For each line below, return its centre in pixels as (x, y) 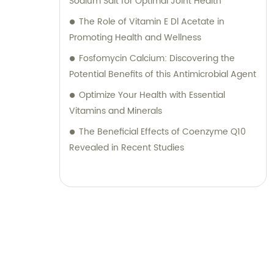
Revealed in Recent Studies (127, 148)
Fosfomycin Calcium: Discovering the (157, 59)
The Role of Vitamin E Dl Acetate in (152, 22)
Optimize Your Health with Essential (152, 95)
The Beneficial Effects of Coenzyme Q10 (162, 132)
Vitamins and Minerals (116, 111)
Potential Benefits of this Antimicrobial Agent (163, 75)
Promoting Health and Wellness (135, 38)
